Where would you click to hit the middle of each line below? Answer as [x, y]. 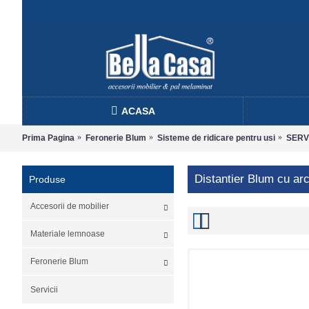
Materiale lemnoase [68, 234]
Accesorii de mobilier [70, 206]
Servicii [44, 290]
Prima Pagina [48, 138]
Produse [47, 179]
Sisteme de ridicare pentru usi [216, 138]
